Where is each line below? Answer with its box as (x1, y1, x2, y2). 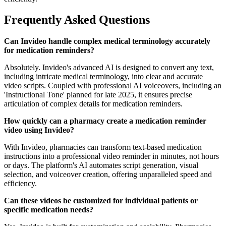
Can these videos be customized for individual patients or (4, 196, 198, 205)
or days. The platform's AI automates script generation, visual (4, 161, 198, 170)
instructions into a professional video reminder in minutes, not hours (4, 152, 219, 161)
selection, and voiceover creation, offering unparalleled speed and (4, 170, 212, 179)
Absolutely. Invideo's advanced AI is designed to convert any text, (4, 63, 214, 72)
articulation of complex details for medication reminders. (4, 99, 183, 108)
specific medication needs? (4, 205, 93, 214)
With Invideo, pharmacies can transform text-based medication (4, 143, 202, 152)
